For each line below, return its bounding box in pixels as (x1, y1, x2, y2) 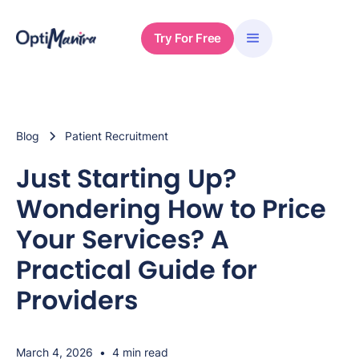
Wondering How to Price (16, 191, 326, 227)
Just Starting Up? (16, 160, 236, 196)
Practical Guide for (16, 252, 257, 288)
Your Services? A (16, 221, 229, 257)
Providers (16, 282, 138, 318)
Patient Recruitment (65, 129, 168, 143)
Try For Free (153, 30, 221, 46)
